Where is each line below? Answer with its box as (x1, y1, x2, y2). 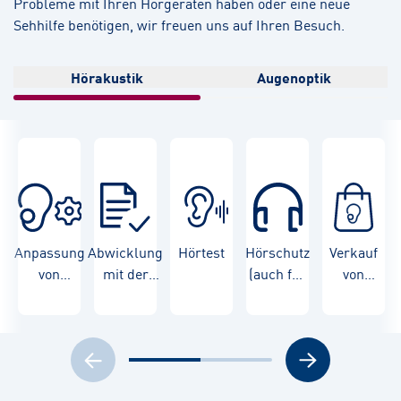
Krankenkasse (81, 284, 171, 306)
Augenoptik (257, 66, 331, 89)
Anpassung (13, 241, 85, 263)
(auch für (249, 262, 307, 285)
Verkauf (329, 241, 379, 263)
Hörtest (178, 241, 226, 263)
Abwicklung (88, 241, 164, 263)
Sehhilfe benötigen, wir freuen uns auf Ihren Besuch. (13, 13, 345, 36)
